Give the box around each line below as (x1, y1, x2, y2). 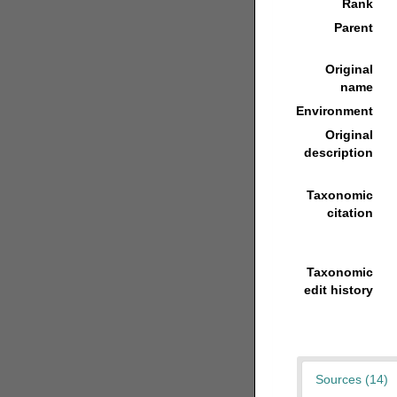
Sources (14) (315, 371, 388, 386)
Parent (334, 20, 374, 35)
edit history (304, 282, 374, 297)
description (304, 145, 374, 160)
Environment (296, 104, 374, 118)
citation (327, 205, 374, 220)
